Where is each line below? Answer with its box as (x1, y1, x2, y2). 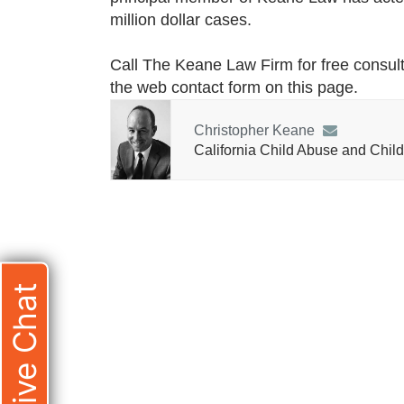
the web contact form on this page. (110, 78, 358, 96)
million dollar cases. (110, 11, 252, 29)
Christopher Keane (194, 122, 316, 138)
